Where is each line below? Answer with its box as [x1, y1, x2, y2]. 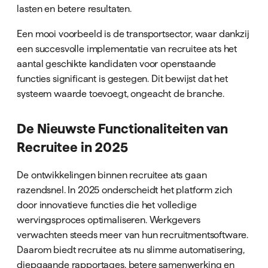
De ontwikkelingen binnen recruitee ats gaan [17, 169, 207, 181]
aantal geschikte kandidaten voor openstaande [17, 57, 217, 69]
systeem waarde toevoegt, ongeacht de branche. [17, 87, 225, 99]
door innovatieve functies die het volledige [17, 199, 197, 211]
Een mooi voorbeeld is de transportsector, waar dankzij [17, 28, 249, 39]
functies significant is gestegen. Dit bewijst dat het [17, 72, 228, 84]
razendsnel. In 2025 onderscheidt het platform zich [17, 184, 233, 196]
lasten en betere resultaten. [17, 3, 132, 14]
